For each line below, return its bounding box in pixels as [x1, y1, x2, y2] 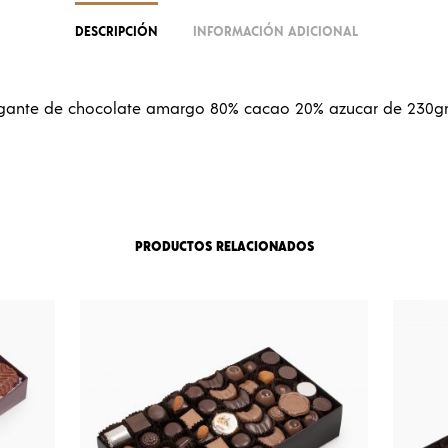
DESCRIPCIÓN [75, 26, 158, 39]
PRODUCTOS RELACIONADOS [134, 241, 314, 254]
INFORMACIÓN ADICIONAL [193, 26, 358, 39]
